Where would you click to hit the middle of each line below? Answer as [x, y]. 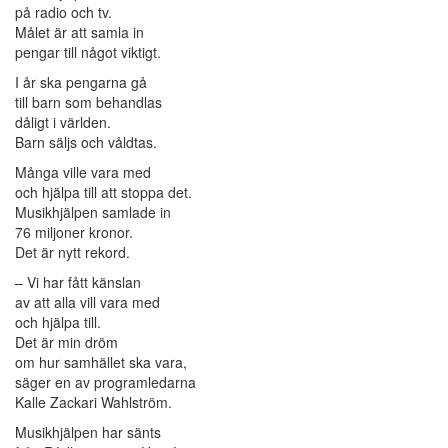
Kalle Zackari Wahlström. [93, 402]
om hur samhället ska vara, [101, 362]
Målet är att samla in [79, 32]
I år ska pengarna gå [81, 82]
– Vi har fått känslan [78, 282]
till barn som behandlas [88, 102]
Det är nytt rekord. [72, 252]
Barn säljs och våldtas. [86, 142]
